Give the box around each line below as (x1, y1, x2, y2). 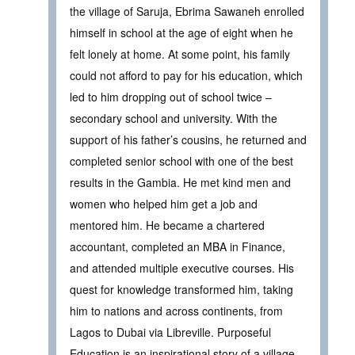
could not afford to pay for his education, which (70, 67, 303, 84)
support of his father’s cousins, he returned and (70, 132, 307, 148)
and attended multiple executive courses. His (70, 260, 294, 277)
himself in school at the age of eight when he (70, 25, 293, 41)
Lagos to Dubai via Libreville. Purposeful (70, 324, 271, 341)
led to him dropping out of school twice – (70, 89, 272, 105)
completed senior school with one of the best (70, 153, 293, 170)
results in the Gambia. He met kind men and (70, 174, 291, 191)
